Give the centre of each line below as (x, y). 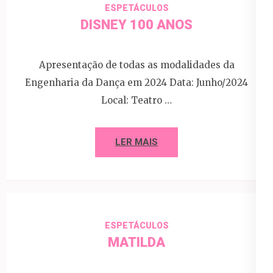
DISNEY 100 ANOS (136, 25)
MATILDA (136, 242)
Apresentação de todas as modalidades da (136, 65)
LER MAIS (136, 142)
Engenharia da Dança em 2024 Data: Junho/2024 (136, 82)
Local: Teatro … (136, 100)
